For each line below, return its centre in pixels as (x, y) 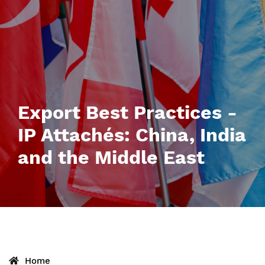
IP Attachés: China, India (132, 135)
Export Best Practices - (127, 112)
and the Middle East (111, 157)
